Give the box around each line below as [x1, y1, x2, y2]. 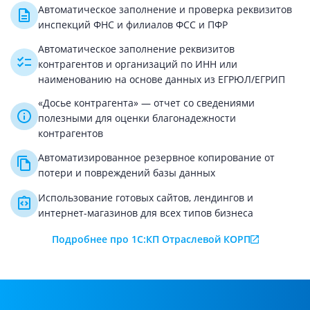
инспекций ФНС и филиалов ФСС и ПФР [38, 18, 228, 31]
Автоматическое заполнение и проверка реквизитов [38, 3, 292, 16]
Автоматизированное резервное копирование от [38, 151, 275, 164]
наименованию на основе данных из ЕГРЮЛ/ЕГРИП [38, 73, 285, 86]
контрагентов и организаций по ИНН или [38, 57, 237, 71]
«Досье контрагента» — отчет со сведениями [38, 96, 255, 109]
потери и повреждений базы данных [38, 166, 215, 179]
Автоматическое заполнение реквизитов [38, 42, 235, 55]
